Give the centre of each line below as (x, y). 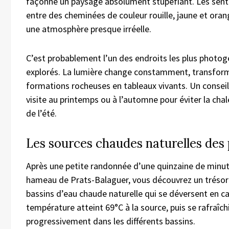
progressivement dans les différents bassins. (111, 221)
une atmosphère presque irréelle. (89, 29)
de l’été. (41, 113)
